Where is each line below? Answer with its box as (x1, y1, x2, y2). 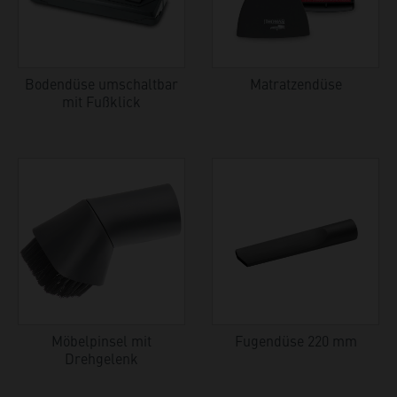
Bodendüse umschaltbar (25, 73, 178, 93)
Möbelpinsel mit (51, 330, 152, 350)
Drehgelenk (65, 347, 138, 368)
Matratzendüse (249, 73, 342, 93)
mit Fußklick (62, 90, 141, 111)
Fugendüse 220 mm (234, 330, 357, 350)
